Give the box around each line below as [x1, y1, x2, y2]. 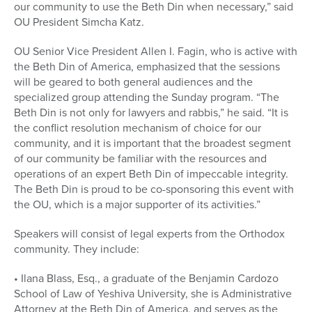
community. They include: [14, 241, 139, 258]
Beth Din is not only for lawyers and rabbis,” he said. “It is [14, 104, 288, 121]
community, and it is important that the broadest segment [14, 135, 291, 152]
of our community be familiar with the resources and [14, 150, 267, 167]
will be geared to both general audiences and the [14, 74, 253, 91]
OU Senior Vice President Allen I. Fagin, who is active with [14, 43, 297, 60]
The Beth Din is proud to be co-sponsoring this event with [14, 181, 294, 198]
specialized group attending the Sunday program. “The [14, 89, 279, 106]
